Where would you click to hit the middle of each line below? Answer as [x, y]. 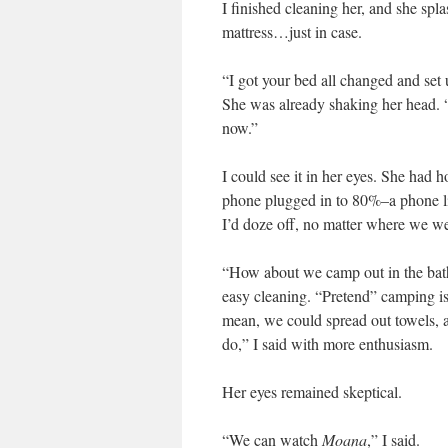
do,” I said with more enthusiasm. [327, 343]
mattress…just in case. [292, 31]
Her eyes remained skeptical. [312, 391]
